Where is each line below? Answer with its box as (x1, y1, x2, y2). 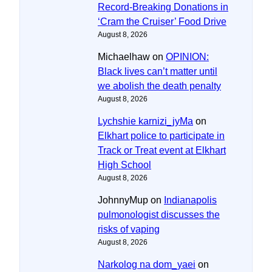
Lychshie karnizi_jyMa (98, 115, 193, 126)
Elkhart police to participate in (98, 130, 225, 141)
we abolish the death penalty (98, 80, 221, 91)
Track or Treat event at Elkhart (98, 144, 226, 155)
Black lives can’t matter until (98, 66, 217, 76)
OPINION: (166, 51, 209, 62)
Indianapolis (164, 194, 217, 205)
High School (98, 159, 151, 170)
